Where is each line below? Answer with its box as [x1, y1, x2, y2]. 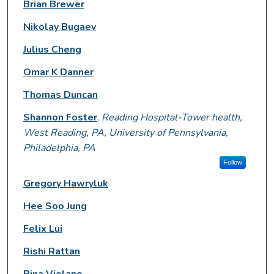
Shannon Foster [23, 110, 97, 124]
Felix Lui [23, 221, 62, 235]
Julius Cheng [23, 42, 81, 56]
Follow [223, 158, 242, 166]
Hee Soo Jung [23, 199, 87, 213]
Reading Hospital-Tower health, [101, 110, 242, 124]
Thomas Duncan [23, 87, 98, 102]
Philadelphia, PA [23, 141, 95, 155]
